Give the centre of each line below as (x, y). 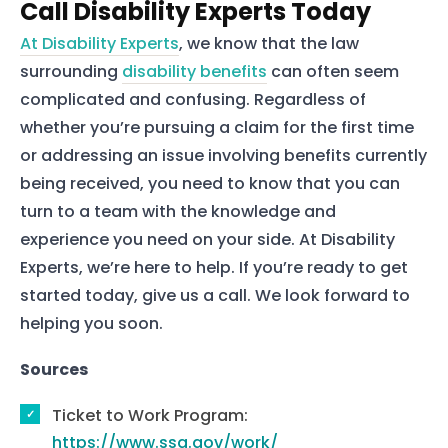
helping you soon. (91, 324)
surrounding (71, 72)
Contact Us (224, 242)
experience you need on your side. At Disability (207, 240)
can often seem (333, 72)
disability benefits (194, 72)
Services (224, 70)
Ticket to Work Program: (150, 415)
